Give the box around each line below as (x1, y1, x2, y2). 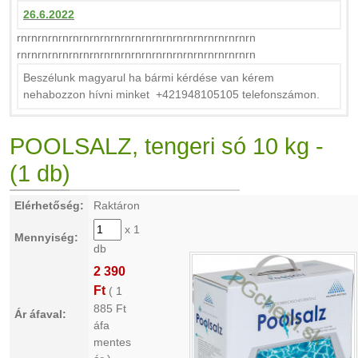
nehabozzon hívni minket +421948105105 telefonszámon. (23, 88, 320, 101)
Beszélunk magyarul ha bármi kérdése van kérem (23, 71, 274, 84)
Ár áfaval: (14, 308, 66, 320)
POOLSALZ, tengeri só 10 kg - (10, 133, 324, 159)
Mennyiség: (14, 231, 78, 244)
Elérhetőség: (14, 199, 84, 212)
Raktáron (93, 199, 140, 212)
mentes (93, 336, 131, 348)
